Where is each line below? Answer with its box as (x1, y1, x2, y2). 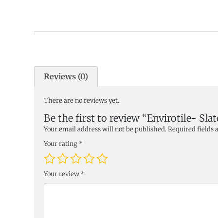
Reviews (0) (44, 72, 89, 82)
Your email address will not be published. (44, 125, 166, 134)
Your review (44, 170, 81, 179)
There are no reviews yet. (44, 96, 119, 105)
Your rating (44, 140, 79, 148)
